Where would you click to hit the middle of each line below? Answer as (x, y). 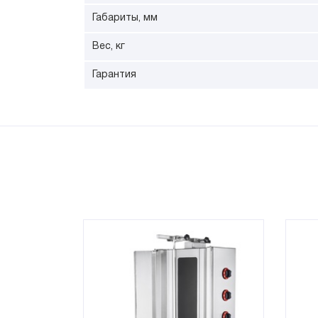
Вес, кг (109, 46)
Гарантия (114, 75)
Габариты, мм (125, 18)
